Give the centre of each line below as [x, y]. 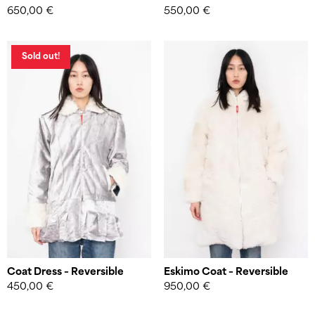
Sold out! [41, 57]
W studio [90, 22]
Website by [39, 22]
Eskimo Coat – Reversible [226, 272]
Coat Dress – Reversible [65, 272]
